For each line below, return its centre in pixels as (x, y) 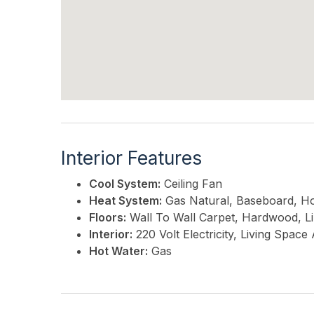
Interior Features (131, 158)
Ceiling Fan (191, 184)
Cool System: (125, 184)
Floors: (108, 218)
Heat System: (125, 201)
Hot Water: (118, 251)
